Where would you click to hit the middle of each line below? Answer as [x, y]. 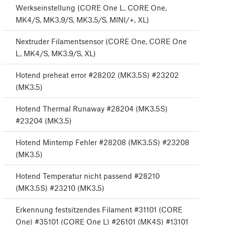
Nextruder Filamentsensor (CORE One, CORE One [101, 41]
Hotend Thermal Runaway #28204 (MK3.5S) [92, 109]
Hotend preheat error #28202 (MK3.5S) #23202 [97, 75]
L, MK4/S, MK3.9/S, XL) [56, 53]
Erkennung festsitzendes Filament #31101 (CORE [99, 210]
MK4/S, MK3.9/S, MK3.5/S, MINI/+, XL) [82, 20]
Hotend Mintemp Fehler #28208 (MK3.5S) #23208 [102, 142]
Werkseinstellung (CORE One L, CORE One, [91, 8]
